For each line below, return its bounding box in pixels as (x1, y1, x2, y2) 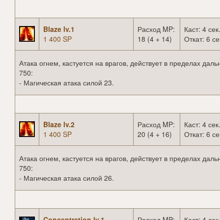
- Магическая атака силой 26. (19, 173, 114, 183)
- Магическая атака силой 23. (19, 78, 114, 88)
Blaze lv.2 (43, 119, 75, 130)
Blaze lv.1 (43, 24, 75, 34)
